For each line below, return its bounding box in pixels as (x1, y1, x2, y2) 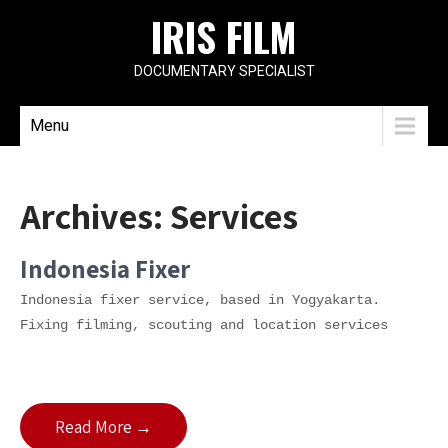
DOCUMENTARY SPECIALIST (133, 63, 315, 79)
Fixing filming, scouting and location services (20, 317, 388, 333)
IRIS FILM (151, 7, 297, 65)
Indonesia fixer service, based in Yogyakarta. (20, 292, 380, 308)
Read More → (55, 416, 152, 438)
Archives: (20, 192, 170, 239)
